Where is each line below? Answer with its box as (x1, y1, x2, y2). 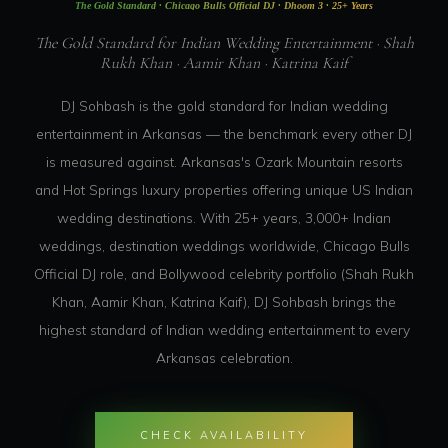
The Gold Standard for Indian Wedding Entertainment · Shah (34, 32, 414, 53)
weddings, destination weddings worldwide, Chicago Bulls (38, 236, 410, 254)
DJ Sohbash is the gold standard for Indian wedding (60, 96, 388, 114)
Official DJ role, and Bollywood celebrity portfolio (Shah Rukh (34, 264, 414, 282)
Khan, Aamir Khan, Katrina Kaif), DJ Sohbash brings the (52, 292, 396, 310)
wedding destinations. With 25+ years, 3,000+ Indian (57, 208, 391, 226)
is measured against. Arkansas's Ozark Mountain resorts (45, 152, 403, 170)
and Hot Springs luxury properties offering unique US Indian (35, 180, 413, 198)
